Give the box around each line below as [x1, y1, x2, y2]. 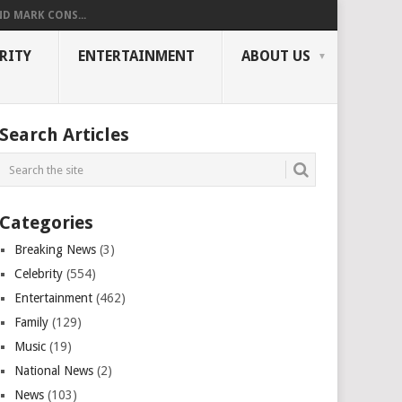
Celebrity [14, 267, 64, 281]
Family [14, 315, 49, 329]
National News [14, 363, 94, 378]
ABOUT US [241, 48, 310, 65]
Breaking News [14, 242, 97, 257]
